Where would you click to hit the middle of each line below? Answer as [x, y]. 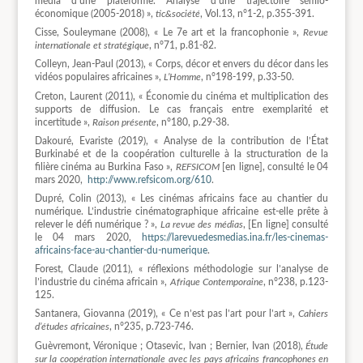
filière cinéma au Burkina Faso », [105, 167]
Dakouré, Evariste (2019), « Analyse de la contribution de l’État [181, 141]
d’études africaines [72, 327]
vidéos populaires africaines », [99, 77]
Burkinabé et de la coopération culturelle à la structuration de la [181, 154]
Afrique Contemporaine [216, 282]
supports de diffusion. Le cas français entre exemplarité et [181, 109]
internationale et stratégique [92, 46]
